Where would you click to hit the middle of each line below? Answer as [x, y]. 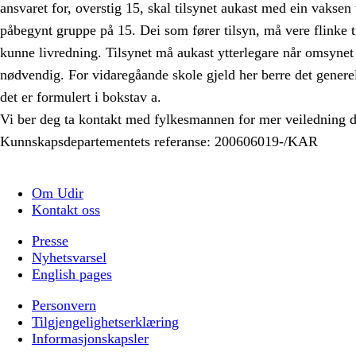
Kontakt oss [66, 209]
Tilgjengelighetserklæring [105, 321]
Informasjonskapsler [90, 338]
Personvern [64, 305]
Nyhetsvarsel [69, 257]
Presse [50, 240]
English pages [72, 274]
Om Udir [58, 193]
